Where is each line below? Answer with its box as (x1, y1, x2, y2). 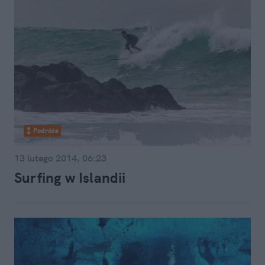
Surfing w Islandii (14, 169, 126, 186)
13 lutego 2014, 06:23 (14, 152, 106, 164)
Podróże (33, 126, 59, 135)
